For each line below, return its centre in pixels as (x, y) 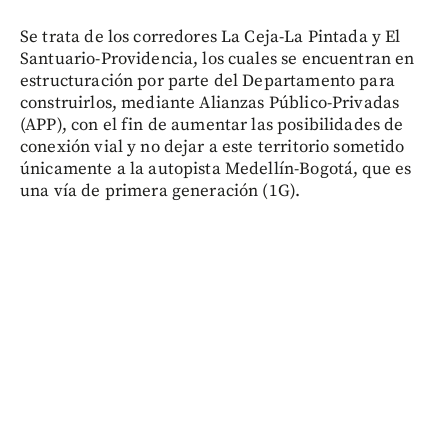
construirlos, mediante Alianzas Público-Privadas (210, 102)
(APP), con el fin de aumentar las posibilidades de (212, 124)
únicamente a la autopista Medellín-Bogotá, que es (216, 168)
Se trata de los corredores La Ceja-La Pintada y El (210, 36)
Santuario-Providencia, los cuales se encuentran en (217, 58)
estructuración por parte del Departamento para (207, 80)
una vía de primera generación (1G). (160, 190)
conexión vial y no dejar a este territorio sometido (212, 146)
